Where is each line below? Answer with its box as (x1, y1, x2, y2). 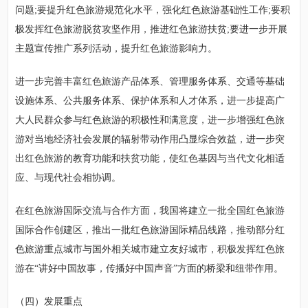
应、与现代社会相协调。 (15, 172, 122, 183)
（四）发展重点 (15, 296, 83, 307)
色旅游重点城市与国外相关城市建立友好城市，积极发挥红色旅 (15, 243, 285, 254)
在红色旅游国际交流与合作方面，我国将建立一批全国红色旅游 (15, 205, 285, 216)
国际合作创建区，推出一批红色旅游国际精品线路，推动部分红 (15, 224, 285, 235)
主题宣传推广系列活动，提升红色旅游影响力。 (15, 43, 218, 54)
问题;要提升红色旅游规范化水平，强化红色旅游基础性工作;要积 (15, 4, 291, 15)
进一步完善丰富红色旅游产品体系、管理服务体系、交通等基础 (15, 76, 285, 87)
